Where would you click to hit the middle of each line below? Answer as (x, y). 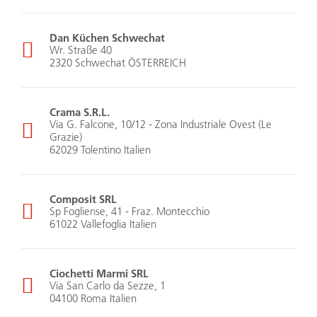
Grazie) (66, 137)
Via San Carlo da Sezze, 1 (108, 286)
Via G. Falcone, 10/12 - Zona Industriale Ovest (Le (161, 125)
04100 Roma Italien (93, 299)
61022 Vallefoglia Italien (103, 224)
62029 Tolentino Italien (100, 150)
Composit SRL (83, 199)
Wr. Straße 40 (81, 50)
